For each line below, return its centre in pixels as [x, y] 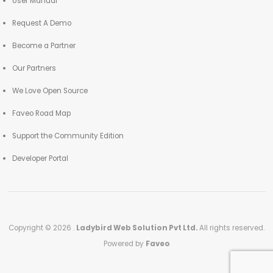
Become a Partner [44, 45]
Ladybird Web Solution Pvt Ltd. [138, 228]
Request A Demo [42, 23]
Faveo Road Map [41, 113]
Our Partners [34, 68]
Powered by [124, 243]
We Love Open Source [50, 90]
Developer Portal [40, 158]
